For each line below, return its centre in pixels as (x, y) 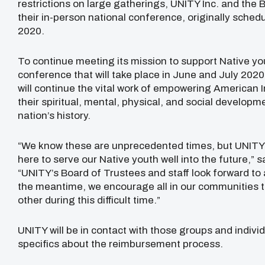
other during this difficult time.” (89, 200)
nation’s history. (54, 115)
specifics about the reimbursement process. (120, 244)
